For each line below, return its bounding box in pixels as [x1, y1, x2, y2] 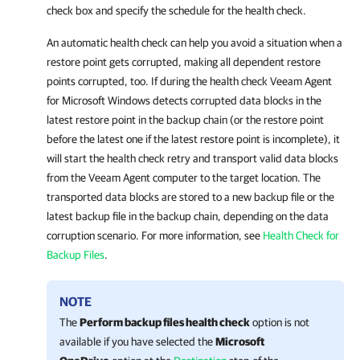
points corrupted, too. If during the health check [47, 75, 270, 88]
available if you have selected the [59, 335, 215, 348]
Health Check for [263, 229, 339, 242]
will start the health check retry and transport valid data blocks [47, 152, 338, 165]
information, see [186, 229, 263, 242]
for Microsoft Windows [47, 94, 150, 107]
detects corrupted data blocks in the [150, 94, 321, 107]
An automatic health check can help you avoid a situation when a [47, 36, 342, 49]
